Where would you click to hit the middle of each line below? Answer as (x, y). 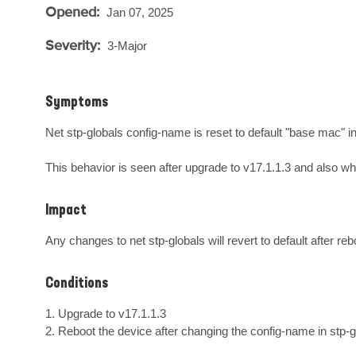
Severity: (75, 45)
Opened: (74, 12)
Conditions (77, 284)
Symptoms (77, 103)
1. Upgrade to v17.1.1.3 (106, 313)
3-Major (127, 46)
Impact (66, 211)
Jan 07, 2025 (140, 12)
